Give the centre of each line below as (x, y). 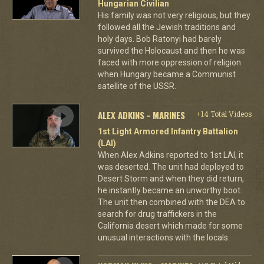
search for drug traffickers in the (157, 214)
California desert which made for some (170, 225)
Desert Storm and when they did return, (171, 178)
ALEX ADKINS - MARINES (141, 115)
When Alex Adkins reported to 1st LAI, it (170, 155)
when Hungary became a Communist (166, 74)
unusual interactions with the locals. (164, 237)
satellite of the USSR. (137, 86)
